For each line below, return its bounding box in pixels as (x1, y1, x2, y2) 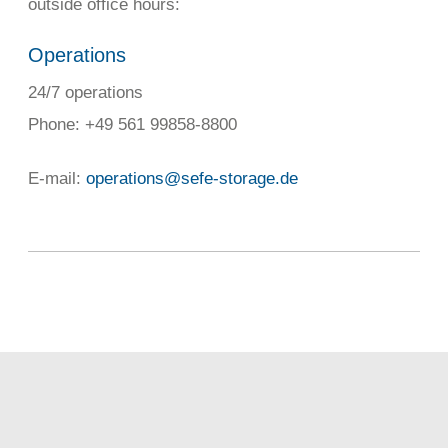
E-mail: (28, 169, 86, 189)
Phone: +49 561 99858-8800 (28, 114, 237, 134)
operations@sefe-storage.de (86, 169, 298, 189)
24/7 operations (28, 82, 143, 102)
